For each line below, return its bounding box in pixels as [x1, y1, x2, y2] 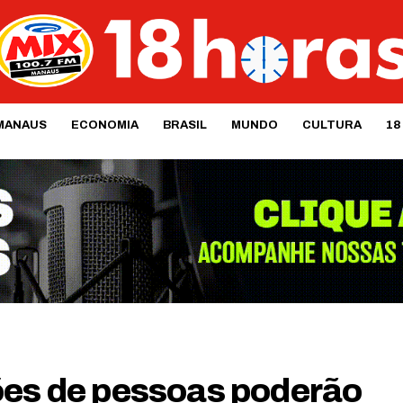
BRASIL [162, 118, 207, 131]
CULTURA [301, 118, 362, 131]
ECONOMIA [70, 118, 139, 131]
